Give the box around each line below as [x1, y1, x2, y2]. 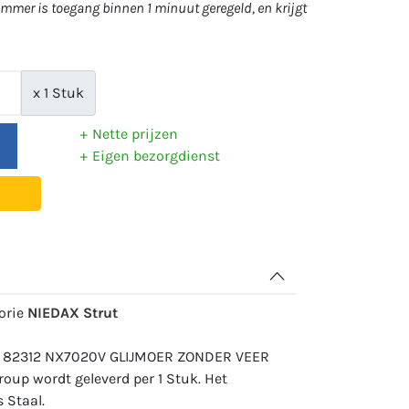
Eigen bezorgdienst [91, 147, 220, 164]
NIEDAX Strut [27, 304, 118, 321]
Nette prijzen [91, 125, 178, 142]
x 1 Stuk [33, 84, 84, 101]
